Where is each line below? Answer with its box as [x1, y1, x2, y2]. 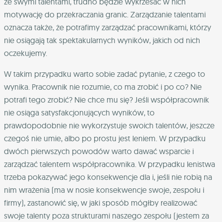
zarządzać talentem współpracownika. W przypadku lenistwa [4, 159, 215, 169]
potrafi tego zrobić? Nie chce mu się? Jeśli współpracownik [4, 94, 209, 105]
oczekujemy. [4, 48, 47, 58]
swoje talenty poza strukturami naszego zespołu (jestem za [4, 210, 209, 221]
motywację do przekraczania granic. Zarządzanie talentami [4, 9, 206, 19]
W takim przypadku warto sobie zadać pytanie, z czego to [4, 68, 205, 79]
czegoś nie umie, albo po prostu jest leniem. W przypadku [4, 133, 206, 143]
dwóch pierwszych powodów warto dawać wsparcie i [4, 146, 194, 156]
